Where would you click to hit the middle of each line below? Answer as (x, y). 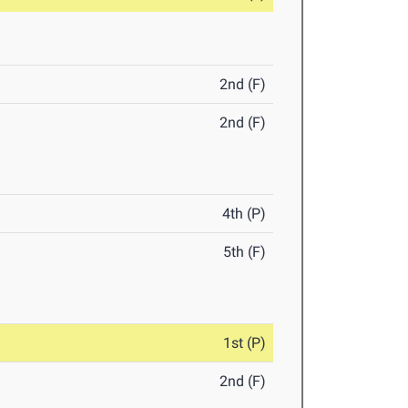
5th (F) (245, 252)
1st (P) (245, 343)
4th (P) (245, 214)
